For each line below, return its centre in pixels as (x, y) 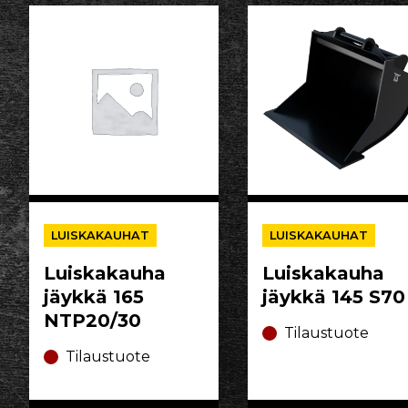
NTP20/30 (92, 321)
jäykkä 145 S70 (334, 297)
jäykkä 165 (94, 297)
